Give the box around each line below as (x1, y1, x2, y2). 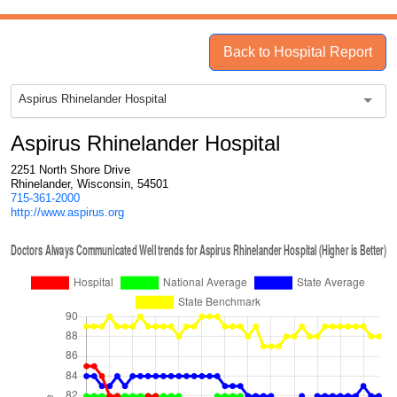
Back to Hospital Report (223, 44, 372, 59)
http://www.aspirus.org (11, 206, 124, 219)
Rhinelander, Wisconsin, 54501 (11, 177, 168, 191)
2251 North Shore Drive (11, 163, 130, 176)
